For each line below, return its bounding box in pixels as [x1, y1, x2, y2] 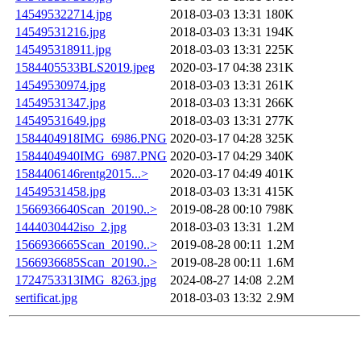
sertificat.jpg [15, 290, 77, 305]
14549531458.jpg [15, 184, 106, 198]
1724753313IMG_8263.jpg [15, 272, 156, 287]
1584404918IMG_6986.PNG [15, 131, 167, 145]
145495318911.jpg [15, 42, 111, 56]
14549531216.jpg [15, 24, 106, 39]
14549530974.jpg [15, 77, 106, 92]
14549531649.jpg [15, 113, 106, 127]
